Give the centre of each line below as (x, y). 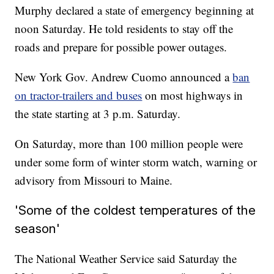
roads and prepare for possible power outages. (121, 47)
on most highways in (194, 95)
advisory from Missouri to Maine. (94, 180)
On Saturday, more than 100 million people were (129, 144)
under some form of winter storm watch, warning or (136, 162)
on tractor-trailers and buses (79, 95)
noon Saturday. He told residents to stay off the (124, 29)
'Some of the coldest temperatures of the (135, 210)
